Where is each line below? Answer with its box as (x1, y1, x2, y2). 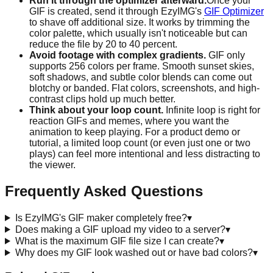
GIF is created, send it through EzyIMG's (29, 6, 202, 17)
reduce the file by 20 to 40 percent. (29, 39, 177, 50)
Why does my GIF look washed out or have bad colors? (15, 247, 253, 258)
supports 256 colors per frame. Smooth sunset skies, (29, 61, 254, 72)
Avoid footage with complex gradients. (29, 50, 206, 61)
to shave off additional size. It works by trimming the (29, 17, 250, 28)
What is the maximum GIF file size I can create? (15, 235, 219, 246)
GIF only (206, 50, 245, 61)
